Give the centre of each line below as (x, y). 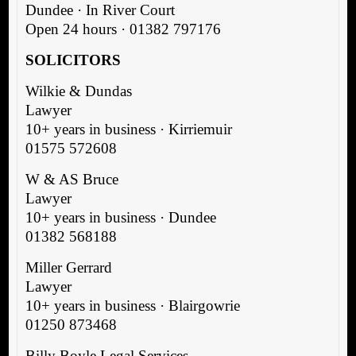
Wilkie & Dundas (78, 91)
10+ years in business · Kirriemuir (128, 129)
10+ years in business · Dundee (120, 217)
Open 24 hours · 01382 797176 (123, 29)
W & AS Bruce (72, 179)
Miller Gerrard (68, 267)
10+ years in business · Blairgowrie (132, 305)
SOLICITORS (73, 60)
